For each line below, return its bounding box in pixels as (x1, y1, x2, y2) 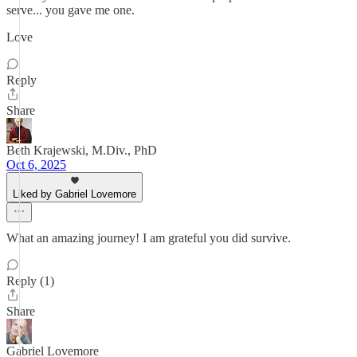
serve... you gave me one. (6, 3, 135, 17)
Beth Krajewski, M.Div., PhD (6, 143, 157, 157)
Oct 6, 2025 (6, 158, 66, 171)
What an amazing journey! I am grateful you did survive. (6, 231, 291, 245)
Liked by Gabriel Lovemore (13, 188, 136, 200)
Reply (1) (6, 274, 54, 288)
